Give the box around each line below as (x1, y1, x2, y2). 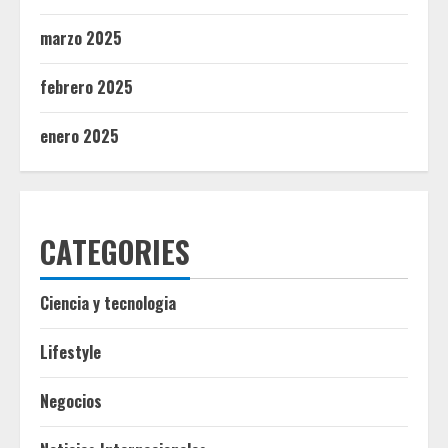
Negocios (40, 389, 102, 414)
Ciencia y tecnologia (40, 291, 176, 316)
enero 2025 (40, 124, 119, 149)
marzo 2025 (40, 26, 122, 51)
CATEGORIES (40, 229, 190, 275)
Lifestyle (40, 340, 101, 365)
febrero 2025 (40, 75, 133, 100)
